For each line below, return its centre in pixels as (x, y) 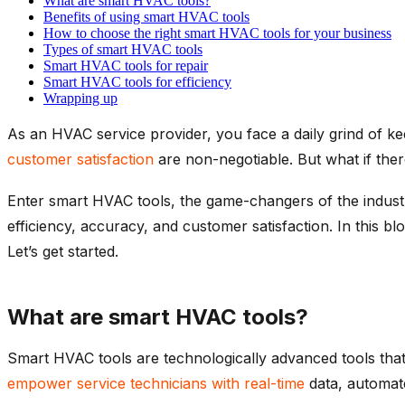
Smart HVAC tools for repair (126, 65)
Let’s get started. (65, 251)
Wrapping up (80, 98)
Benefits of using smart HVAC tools (146, 16)
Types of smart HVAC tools (123, 49)
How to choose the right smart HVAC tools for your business (217, 33)
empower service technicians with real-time (156, 383)
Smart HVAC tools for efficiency (137, 81)
